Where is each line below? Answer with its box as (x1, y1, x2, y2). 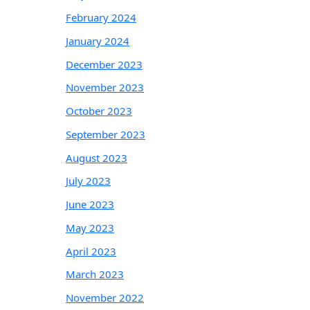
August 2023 (66, 150, 127, 165)
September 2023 (66, 127, 145, 141)
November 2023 (66, 80, 144, 95)
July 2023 (66, 174, 111, 188)
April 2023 (66, 244, 116, 258)
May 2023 (66, 220, 114, 235)
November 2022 (66, 291, 144, 304)
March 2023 (66, 267, 124, 282)
